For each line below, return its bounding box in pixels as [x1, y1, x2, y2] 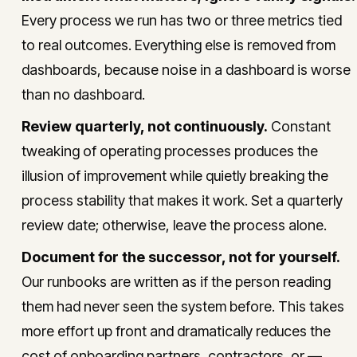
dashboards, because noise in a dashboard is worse [22, 61, 351, 78]
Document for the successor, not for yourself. [22, 249, 340, 265]
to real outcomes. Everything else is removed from [22, 37, 335, 53]
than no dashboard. [22, 86, 145, 103]
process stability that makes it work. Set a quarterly [22, 192, 343, 209]
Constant [268, 118, 331, 135]
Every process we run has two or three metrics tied [22, 12, 342, 29]
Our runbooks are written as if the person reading [22, 273, 331, 290]
